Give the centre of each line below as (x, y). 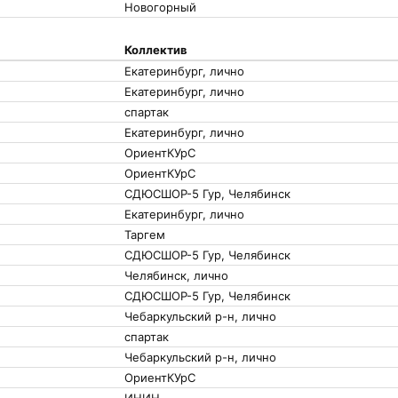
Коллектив (156, 50)
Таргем (145, 235)
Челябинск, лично (176, 275)
